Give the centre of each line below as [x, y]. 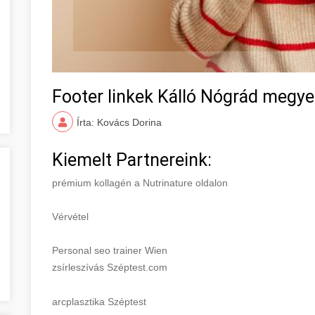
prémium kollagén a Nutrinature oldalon [140, 182]
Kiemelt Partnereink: [132, 160]
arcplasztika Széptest [99, 301]
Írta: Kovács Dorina [119, 122]
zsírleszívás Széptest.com [110, 267]
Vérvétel [70, 216]
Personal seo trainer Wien [110, 250]
